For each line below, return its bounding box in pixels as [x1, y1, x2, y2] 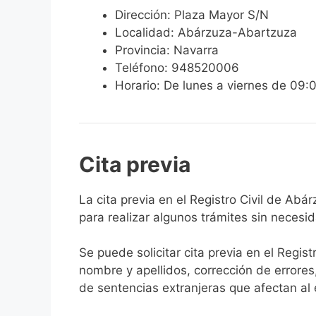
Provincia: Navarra [115, 42, 219, 57]
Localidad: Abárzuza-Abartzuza [115, 25, 297, 39]
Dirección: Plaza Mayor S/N [115, 7, 269, 22]
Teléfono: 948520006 [115, 60, 239, 75]
